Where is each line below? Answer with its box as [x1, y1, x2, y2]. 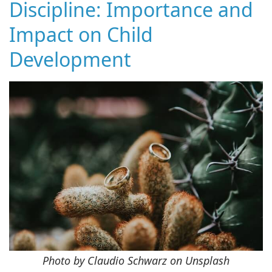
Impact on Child [9, 21, 153, 47]
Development [9, 46, 131, 72]
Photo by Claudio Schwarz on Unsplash [42, 253, 229, 268]
